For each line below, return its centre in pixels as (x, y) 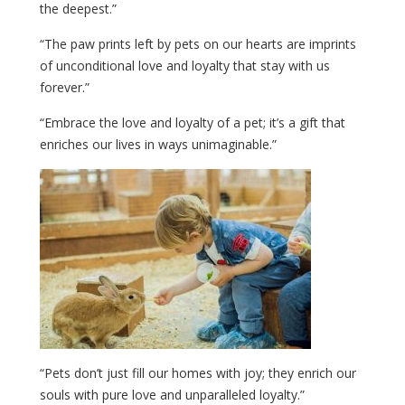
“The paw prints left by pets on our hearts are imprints (198, 43)
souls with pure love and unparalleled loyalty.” (172, 394)
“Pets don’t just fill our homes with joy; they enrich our (198, 372)
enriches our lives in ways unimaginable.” (158, 144)
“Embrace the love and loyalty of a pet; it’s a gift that (193, 122)
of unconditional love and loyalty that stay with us (185, 65)
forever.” (65, 87)
